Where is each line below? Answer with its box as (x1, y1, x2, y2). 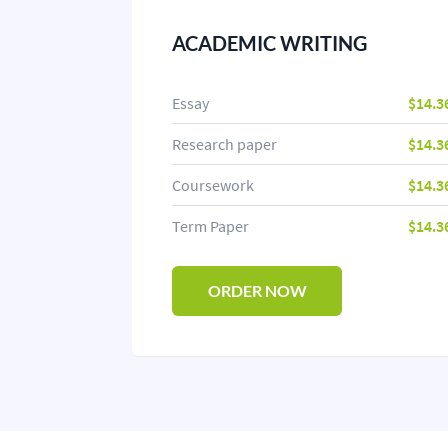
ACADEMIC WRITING (172, 31, 367, 55)
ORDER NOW (207, 281, 307, 300)
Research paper (172, 134, 277, 154)
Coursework (172, 175, 254, 195)
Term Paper (172, 216, 249, 236)
